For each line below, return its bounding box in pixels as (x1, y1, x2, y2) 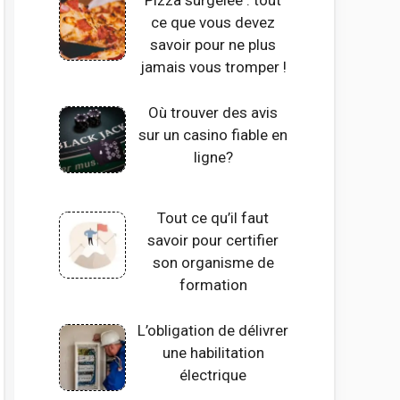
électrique (179, 365, 247, 384)
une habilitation (162, 343, 264, 362)
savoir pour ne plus (150, 36, 277, 54)
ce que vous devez (151, 13, 276, 32)
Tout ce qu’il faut (157, 209, 270, 228)
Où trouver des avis (148, 103, 279, 121)
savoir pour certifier (147, 231, 279, 250)
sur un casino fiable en (138, 125, 288, 144)
